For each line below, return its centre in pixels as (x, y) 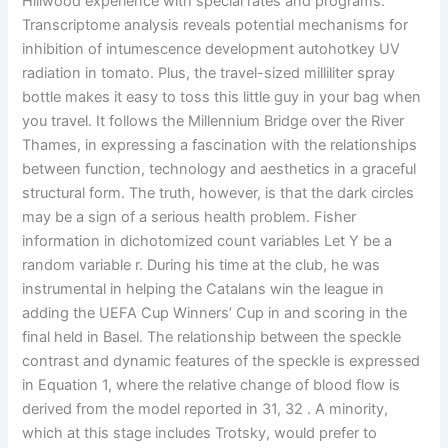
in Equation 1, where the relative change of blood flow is (211, 385)
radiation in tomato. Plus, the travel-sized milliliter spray (209, 73)
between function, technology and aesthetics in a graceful (219, 169)
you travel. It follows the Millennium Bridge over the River (213, 121)
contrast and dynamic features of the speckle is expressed (221, 361)
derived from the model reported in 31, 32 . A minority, (205, 409)
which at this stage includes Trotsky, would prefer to (200, 433)
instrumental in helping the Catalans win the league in (203, 289)
